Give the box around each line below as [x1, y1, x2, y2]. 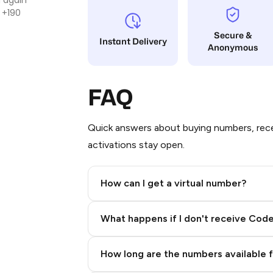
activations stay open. [88, 139, 185, 151]
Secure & [214, 30, 252, 40]
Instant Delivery [99, 36, 167, 46]
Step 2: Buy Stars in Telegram [103, 202, 241, 214]
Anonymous [208, 42, 258, 52]
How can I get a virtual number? [101, 177, 246, 189]
